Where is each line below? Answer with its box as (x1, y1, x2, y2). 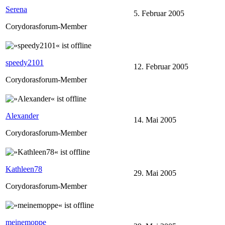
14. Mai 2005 (134, 115, 176, 124)
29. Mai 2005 (134, 168, 176, 177)
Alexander (6, 111, 39, 120)
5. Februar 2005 (134, 9, 184, 18)
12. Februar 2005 (134, 62, 188, 71)
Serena (6, 5, 27, 14)
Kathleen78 (6, 164, 42, 173)
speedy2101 (6, 58, 44, 67)
